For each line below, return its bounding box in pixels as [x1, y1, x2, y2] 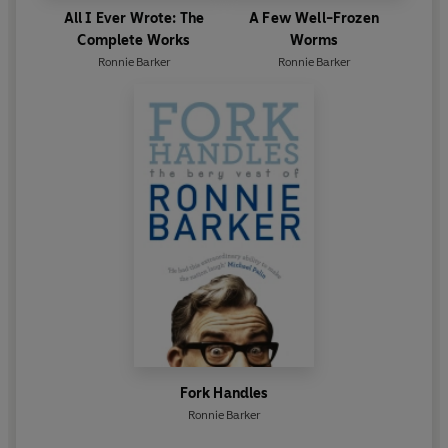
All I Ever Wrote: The [63, 10, 205, 28]
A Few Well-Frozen [249, 10, 379, 28]
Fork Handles [179, 385, 269, 403]
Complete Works [77, 32, 191, 50]
